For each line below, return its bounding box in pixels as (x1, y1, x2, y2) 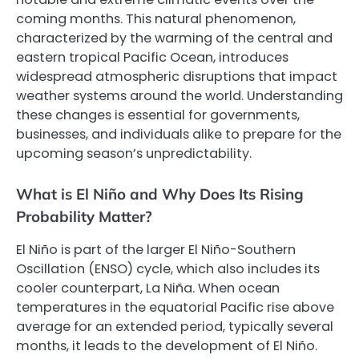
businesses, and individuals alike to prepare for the (16, 125, 341, 144)
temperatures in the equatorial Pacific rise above (16, 298, 334, 317)
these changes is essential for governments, (16, 106, 300, 125)
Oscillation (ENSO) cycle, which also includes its (16, 260, 320, 279)
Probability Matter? (16, 207, 152, 227)
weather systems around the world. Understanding (16, 87, 343, 106)
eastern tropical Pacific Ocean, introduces (16, 48, 288, 67)
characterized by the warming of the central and (16, 29, 333, 48)
